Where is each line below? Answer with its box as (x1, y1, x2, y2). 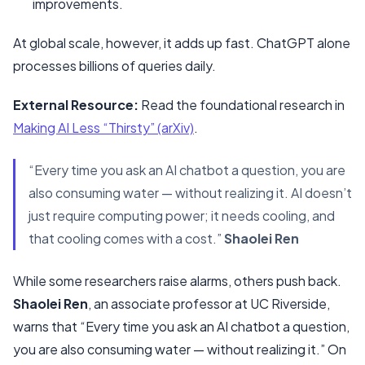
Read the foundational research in (139, 96, 345, 114)
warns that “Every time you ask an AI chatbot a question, (13, 318, 350, 336)
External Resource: (13, 96, 139, 114)
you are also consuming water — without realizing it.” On (13, 341, 346, 358)
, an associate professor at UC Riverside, (88, 295, 330, 313)
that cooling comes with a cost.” (29, 230, 224, 248)
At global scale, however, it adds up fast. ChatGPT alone (13, 34, 350, 52)
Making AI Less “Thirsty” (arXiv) (13, 119, 194, 137)
